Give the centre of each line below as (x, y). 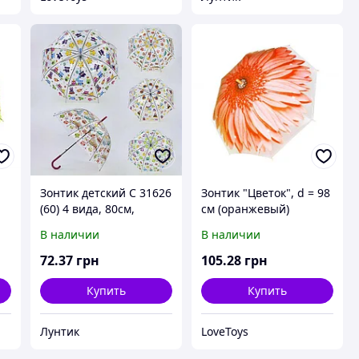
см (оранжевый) (245, 209)
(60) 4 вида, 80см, (87, 209)
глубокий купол (82, 225)
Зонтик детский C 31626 (105, 193)
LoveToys (224, 332)
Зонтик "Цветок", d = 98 (265, 193)
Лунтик (59, 332)
